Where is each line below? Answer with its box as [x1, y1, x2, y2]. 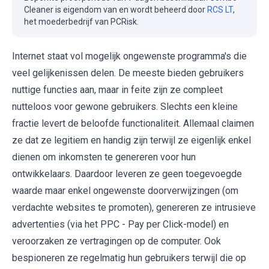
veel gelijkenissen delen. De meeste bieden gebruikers [12, 67, 244, 79]
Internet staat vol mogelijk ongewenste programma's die [12, 50, 247, 62]
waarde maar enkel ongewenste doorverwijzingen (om [12, 185, 238, 197]
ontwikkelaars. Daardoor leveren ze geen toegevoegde [12, 168, 242, 180]
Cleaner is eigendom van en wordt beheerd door [24, 5, 207, 15]
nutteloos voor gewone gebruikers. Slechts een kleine [12, 101, 238, 113]
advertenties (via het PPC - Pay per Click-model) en [12, 219, 229, 231]
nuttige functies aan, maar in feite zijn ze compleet [12, 84, 223, 96]
